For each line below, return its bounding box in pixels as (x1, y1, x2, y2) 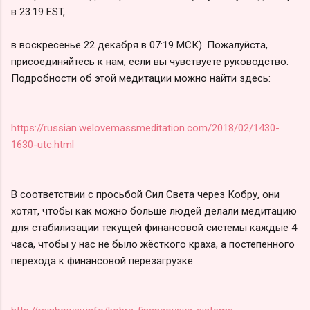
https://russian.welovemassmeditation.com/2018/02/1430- (11, 121, 280, 134)
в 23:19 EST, (11, 5, 65, 18)
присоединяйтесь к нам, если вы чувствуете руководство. (11, 55, 289, 68)
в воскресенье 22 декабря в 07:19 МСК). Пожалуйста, (11, 38, 268, 51)
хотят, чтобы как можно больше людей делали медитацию (11, 204, 297, 217)
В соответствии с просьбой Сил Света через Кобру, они (11, 188, 280, 201)
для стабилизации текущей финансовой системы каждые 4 (11, 221, 297, 234)
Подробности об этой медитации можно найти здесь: (11, 71, 271, 84)
